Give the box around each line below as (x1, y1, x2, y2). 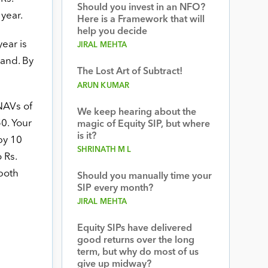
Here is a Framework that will (77, 15, 205, 25)
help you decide (77, 27, 147, 36)
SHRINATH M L (77, 146, 132, 154)
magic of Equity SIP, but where (77, 120, 210, 129)
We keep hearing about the (77, 108, 196, 117)
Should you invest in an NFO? (77, 3, 205, 13)
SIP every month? (77, 184, 153, 193)
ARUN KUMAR (77, 82, 130, 90)
